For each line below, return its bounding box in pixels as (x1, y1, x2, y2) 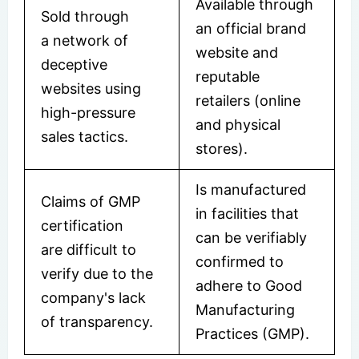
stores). (196, 139, 248, 157)
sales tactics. (41, 127, 128, 145)
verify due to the (41, 264, 153, 282)
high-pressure (41, 103, 135, 121)
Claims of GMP (41, 192, 140, 210)
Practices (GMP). (196, 325, 309, 342)
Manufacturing (196, 301, 295, 318)
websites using (41, 79, 141, 97)
